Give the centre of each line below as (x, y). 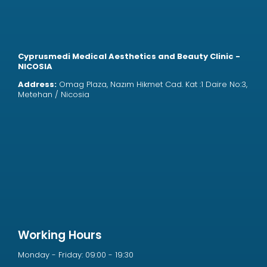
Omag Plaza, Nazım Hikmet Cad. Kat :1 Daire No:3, (152, 84)
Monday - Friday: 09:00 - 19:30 (76, 255)
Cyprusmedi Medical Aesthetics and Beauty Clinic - (129, 56)
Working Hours (60, 235)
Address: (37, 84)
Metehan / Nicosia (54, 94)
